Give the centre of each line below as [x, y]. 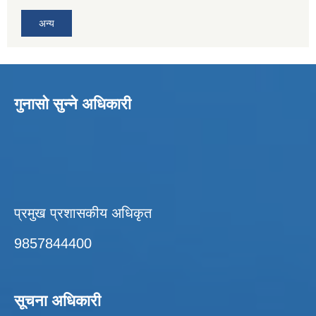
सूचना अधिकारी [57, 300]
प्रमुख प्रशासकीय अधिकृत [83, 213]
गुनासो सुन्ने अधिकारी [73, 104]
